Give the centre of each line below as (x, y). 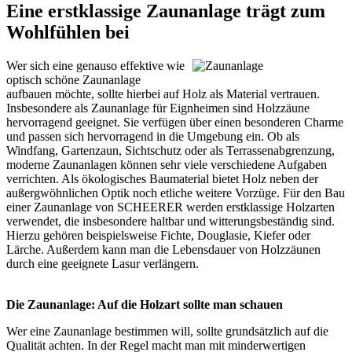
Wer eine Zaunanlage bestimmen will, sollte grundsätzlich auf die (167, 332)
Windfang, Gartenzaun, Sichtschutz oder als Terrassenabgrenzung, (170, 151)
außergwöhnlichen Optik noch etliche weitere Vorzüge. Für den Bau (176, 193)
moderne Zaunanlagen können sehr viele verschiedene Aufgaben (167, 165)
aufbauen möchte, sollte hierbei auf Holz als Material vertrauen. (163, 94)
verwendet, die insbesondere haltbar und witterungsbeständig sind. (170, 222)
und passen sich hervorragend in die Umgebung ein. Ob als (153, 137)
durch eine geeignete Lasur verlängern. (103, 264)
